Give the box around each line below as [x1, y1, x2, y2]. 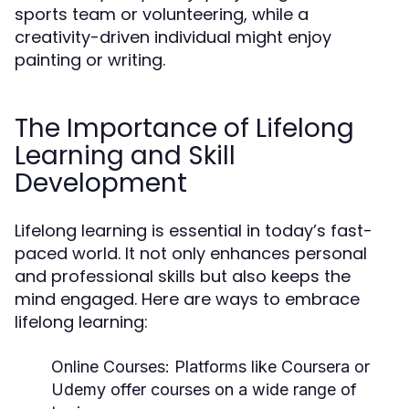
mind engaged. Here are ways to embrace [15, 288, 360, 310]
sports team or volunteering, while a [15, 3, 309, 26]
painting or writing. [15, 48, 165, 71]
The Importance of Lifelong [15, 110, 354, 146]
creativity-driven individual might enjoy [15, 26, 331, 48]
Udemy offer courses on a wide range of [51, 380, 357, 399]
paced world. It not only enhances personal [15, 242, 367, 265]
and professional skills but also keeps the [15, 265, 351, 288]
